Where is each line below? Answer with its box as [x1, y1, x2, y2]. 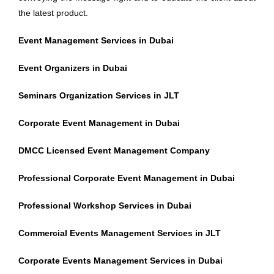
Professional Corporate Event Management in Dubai [18, 173, 235, 183]
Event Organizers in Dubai [18, 63, 127, 73]
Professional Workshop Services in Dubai [18, 201, 191, 210]
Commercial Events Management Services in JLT [18, 228, 221, 238]
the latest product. [18, 8, 88, 18]
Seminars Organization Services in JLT [18, 91, 179, 100]
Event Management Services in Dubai [18, 35, 174, 45]
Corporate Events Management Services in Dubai [18, 256, 223, 265]
